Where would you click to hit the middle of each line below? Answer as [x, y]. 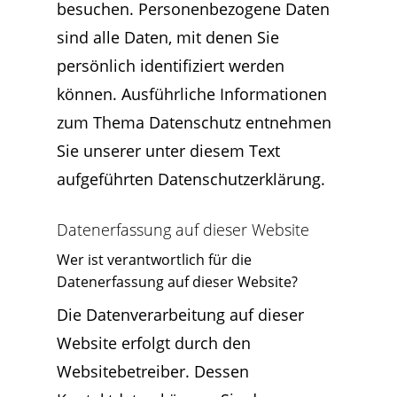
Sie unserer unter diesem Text [168, 151]
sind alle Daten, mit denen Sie [168, 37]
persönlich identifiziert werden [171, 66]
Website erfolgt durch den [154, 343]
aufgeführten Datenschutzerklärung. [191, 179]
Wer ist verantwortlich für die [154, 260]
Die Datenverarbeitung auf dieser [180, 315]
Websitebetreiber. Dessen [153, 371]
